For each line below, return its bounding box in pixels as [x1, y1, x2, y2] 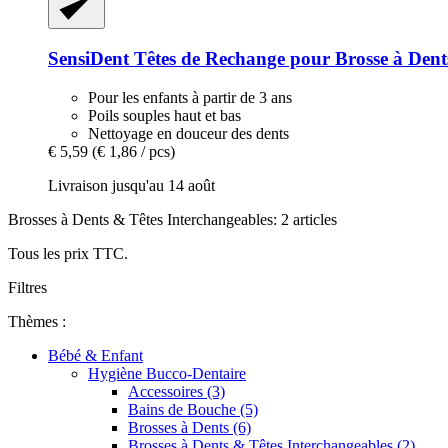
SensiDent [48, 47, 129, 69]
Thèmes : [8, 312, 66, 330]
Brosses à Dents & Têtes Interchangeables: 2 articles [8, 210, 337, 228]
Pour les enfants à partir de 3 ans [88, 88, 292, 106]
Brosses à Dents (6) [128, 418, 251, 436]
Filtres [8, 278, 47, 296]
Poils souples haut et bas [88, 106, 241, 124]
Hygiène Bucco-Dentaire [88, 364, 246, 382]
